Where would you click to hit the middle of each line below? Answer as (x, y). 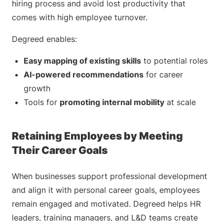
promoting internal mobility (112, 102)
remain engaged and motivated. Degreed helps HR (106, 204)
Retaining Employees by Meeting (97, 136)
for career (163, 74)
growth (37, 88)
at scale (180, 102)
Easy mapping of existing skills (82, 61)
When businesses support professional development (110, 176)
